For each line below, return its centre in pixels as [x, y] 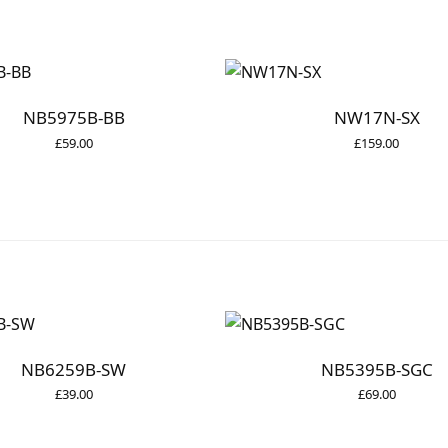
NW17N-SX [376, 118]
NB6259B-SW [73, 369]
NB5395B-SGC [376, 369]
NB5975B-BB [73, 118]
